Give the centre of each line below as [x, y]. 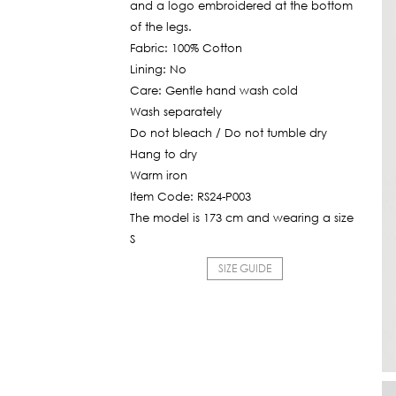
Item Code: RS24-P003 [190, 197]
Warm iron [159, 175]
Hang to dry [164, 154]
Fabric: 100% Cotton [186, 48]
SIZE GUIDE [245, 268]
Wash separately [176, 112]
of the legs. [161, 27]
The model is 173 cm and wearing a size [242, 218]
